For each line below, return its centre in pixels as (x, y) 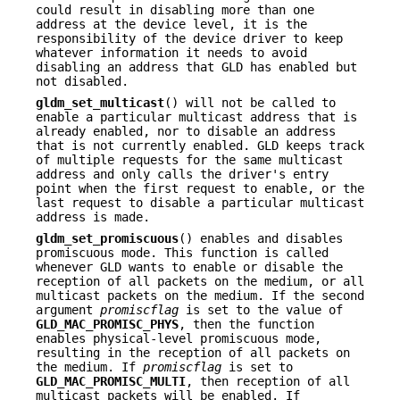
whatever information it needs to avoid (171, 52)
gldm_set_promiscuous (107, 239)
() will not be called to (250, 103)
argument (68, 310)
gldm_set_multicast (100, 103)
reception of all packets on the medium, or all (200, 282)
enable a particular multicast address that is (196, 117)
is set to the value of (261, 310)
